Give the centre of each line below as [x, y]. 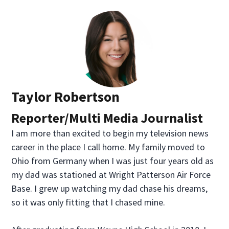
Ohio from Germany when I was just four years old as [113, 161]
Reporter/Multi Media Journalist [107, 118]
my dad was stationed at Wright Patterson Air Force [111, 175]
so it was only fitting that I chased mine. [88, 202]
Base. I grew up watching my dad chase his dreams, [110, 188]
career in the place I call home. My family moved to [108, 147]
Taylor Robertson [66, 97]
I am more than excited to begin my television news [110, 133]
